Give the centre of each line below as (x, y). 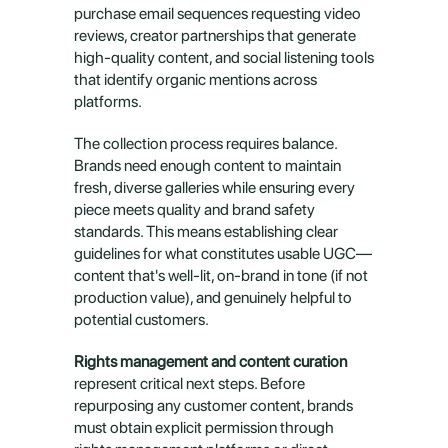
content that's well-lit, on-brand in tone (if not (221, 275)
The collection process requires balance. (205, 143)
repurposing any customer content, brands (213, 405)
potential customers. (141, 319)
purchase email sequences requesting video (217, 13)
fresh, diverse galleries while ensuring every (214, 187)
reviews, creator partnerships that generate (215, 35)
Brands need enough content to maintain (207, 165)
